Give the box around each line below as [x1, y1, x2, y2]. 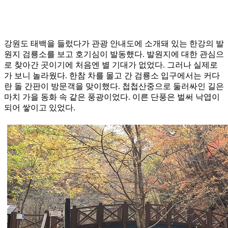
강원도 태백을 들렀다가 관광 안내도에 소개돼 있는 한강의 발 [4, 39, 224, 48]
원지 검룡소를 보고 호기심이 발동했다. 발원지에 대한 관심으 [4, 50, 224, 59]
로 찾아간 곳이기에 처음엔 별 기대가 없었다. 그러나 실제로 [4, 61, 218, 70]
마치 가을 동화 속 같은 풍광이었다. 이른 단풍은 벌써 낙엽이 [4, 93, 220, 102]
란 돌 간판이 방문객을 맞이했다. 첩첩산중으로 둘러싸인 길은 [4, 82, 224, 91]
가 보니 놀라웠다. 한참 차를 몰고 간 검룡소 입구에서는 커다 [4, 71, 220, 80]
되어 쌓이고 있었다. [4, 103, 75, 112]
